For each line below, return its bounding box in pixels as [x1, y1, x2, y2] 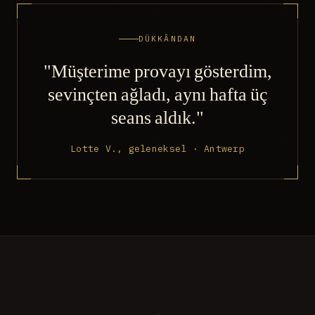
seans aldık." [111, 104, 204, 129]
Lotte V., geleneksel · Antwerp [70, 142, 245, 155]
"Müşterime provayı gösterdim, [43, 58, 272, 82]
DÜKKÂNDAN [139, 33, 196, 44]
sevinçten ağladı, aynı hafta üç [47, 81, 268, 105]
